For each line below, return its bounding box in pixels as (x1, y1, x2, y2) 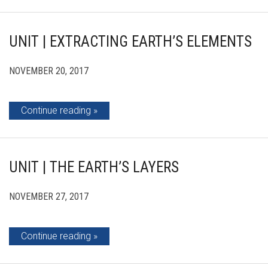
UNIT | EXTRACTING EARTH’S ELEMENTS (9, 33, 252, 50)
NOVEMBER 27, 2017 (9, 191, 89, 202)
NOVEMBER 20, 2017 (9, 65, 89, 77)
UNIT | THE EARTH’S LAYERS (9, 159, 179, 176)
